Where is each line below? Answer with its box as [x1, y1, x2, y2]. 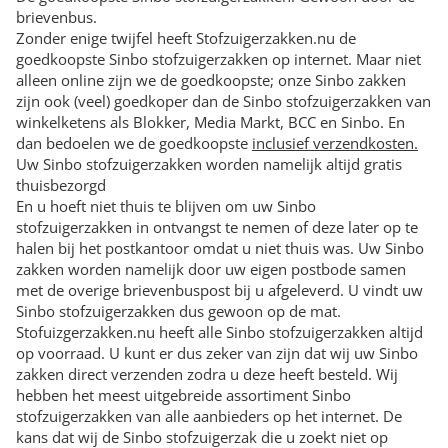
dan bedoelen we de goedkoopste [16, 133, 248, 154]
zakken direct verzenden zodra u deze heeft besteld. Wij [16, 364, 398, 385]
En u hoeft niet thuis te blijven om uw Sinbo [16, 196, 316, 217]
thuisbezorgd [16, 175, 106, 196]
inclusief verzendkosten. [252, 133, 418, 154]
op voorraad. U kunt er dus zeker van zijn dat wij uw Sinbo [16, 343, 418, 364]
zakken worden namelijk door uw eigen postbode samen [16, 259, 406, 280]
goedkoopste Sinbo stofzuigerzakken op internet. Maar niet [16, 49, 421, 70]
